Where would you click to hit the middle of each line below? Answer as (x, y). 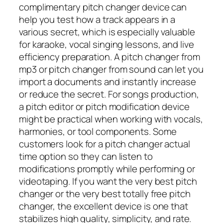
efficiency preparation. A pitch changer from (110, 56)
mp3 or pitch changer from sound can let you (111, 69)
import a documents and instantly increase (108, 81)
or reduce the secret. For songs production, (109, 94)
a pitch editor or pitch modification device (104, 106)
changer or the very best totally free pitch (105, 193)
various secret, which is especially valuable (107, 32)
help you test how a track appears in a (97, 19)
